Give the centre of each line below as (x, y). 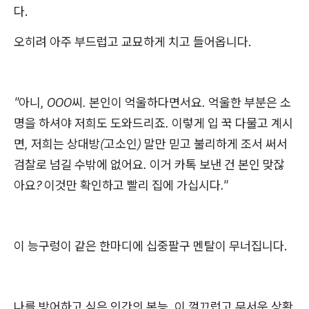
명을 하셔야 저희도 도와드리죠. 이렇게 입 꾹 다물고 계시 (153, 123)
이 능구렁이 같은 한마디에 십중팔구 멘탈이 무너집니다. (151, 246)
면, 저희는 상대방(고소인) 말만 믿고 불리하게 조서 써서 (151, 144)
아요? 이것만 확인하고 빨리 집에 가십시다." (121, 185)
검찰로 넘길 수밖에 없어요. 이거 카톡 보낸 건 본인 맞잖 (149, 165)
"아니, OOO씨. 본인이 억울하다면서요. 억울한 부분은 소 (152, 102)
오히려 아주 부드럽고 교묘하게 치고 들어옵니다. (133, 42)
